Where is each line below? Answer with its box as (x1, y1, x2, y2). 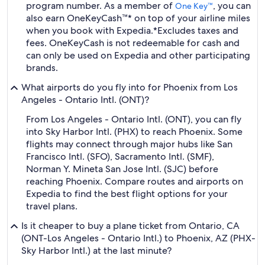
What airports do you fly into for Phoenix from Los (21, 81, 238, 93)
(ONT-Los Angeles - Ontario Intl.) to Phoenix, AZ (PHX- (21, 232, 256, 244)
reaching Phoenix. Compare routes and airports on (26, 175, 243, 188)
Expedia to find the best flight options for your (26, 188, 228, 200)
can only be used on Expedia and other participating (26, 49, 250, 62)
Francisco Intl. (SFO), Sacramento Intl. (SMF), (26, 150, 214, 163)
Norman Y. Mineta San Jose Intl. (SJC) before (26, 163, 218, 175)
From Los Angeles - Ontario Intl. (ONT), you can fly (26, 113, 241, 125)
